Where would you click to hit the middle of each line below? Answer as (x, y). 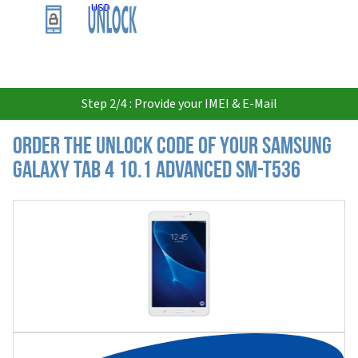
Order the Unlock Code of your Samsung (172, 147)
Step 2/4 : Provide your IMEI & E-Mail (179, 104)
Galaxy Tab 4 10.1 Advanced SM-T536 (157, 171)
